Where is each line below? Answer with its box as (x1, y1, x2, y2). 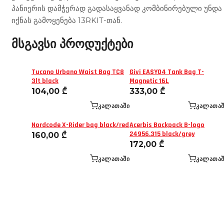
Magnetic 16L (129, 76, 169, 86)
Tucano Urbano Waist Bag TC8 (31, 67, 124, 77)
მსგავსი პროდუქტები (11, 36, 133, 51)
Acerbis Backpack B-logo (129, 120, 204, 130)
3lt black (31, 76, 58, 86)
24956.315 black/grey (129, 129, 195, 139)
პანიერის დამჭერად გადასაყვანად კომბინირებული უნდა (11, 3, 222, 13)
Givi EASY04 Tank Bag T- (129, 67, 204, 77)
